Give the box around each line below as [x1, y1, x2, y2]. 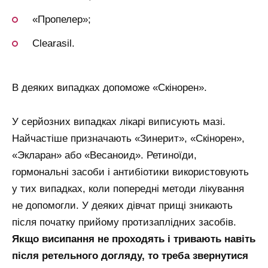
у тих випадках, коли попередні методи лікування [12, 183, 244, 195]
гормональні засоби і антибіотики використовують [12, 166, 249, 178]
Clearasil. [32, 38, 75, 50]
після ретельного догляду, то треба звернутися [12, 250, 248, 262]
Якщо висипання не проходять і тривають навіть [12, 233, 255, 245]
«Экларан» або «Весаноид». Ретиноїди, [12, 150, 197, 162]
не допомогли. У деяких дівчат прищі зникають [12, 200, 233, 212]
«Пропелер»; [32, 14, 91, 26]
